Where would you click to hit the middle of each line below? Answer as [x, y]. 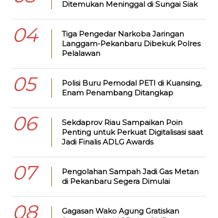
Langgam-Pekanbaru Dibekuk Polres [131, 43]
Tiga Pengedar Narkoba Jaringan [123, 34]
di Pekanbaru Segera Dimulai [116, 181]
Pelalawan [81, 53]
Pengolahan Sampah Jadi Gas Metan [130, 171]
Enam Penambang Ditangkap [117, 92]
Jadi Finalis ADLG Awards [107, 142]
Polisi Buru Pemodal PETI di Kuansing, [131, 83]
